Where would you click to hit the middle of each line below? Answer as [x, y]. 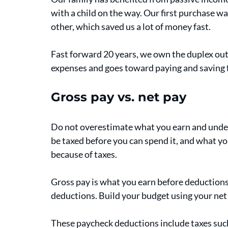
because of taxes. [85, 154]
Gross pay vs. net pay [119, 97]
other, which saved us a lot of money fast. [132, 27]
